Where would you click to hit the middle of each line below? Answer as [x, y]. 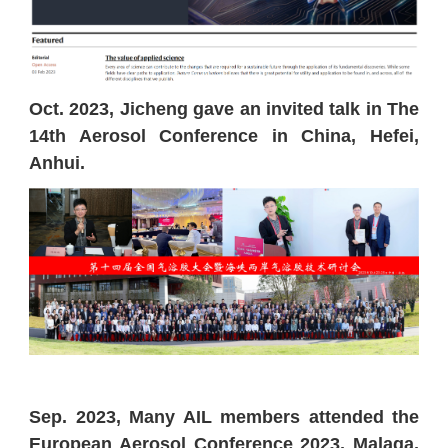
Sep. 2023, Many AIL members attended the [224, 417]
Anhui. [59, 163]
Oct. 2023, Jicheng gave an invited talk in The [224, 109]
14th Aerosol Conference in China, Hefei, [224, 136]
